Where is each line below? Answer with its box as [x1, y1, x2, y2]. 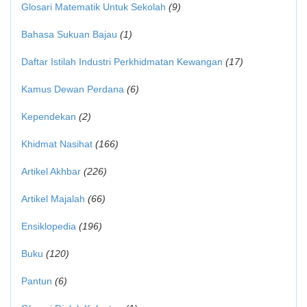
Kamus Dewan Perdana [21, 84, 124, 95]
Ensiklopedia [21, 221, 76, 232]
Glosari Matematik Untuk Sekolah [21, 1, 166, 12]
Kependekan [21, 111, 76, 122]
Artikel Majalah [21, 193, 85, 204]
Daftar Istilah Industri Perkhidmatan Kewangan [21, 56, 223, 67]
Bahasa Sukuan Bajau [21, 29, 117, 40]
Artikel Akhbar [21, 166, 81, 177]
